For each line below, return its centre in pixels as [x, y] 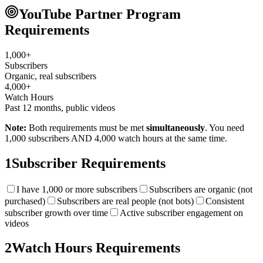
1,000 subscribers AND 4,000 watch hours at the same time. [116, 138]
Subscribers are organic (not [201, 189]
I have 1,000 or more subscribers [77, 189]
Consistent [225, 201]
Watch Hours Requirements [96, 248]
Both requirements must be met [86, 127]
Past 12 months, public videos [60, 107]
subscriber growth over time [56, 213]
